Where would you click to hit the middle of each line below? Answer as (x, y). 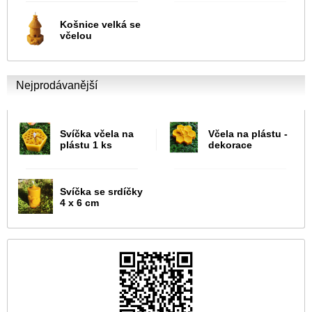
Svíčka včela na (97, 134)
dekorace (230, 145)
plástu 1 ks (86, 145)
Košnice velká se (100, 25)
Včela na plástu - (248, 134)
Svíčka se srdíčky (101, 192)
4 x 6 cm (79, 203)
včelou (76, 36)
